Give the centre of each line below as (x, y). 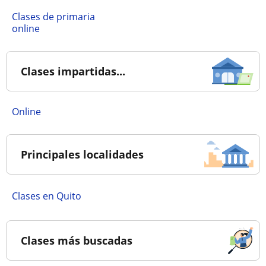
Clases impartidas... (73, 71)
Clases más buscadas (77, 240)
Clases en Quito (47, 196)
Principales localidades (82, 154)
